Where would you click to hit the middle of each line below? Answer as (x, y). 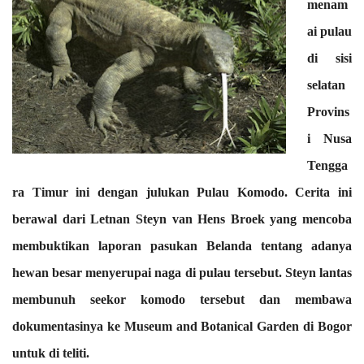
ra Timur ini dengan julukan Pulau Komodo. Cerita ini (182, 192)
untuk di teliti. (51, 353)
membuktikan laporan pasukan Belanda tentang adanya (182, 246)
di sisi (329, 58)
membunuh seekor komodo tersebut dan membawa (182, 299)
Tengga (327, 165)
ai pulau (329, 31)
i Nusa (329, 139)
